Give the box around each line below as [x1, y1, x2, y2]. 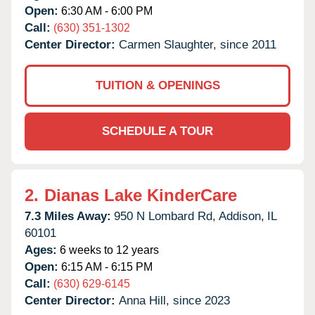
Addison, [219, 209, 264, 223]
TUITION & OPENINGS [95, 78, 220, 92]
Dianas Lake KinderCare [44, 185, 237, 205]
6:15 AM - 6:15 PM [58, 260, 153, 273]
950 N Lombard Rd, [114, 209, 216, 223]
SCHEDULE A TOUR [102, 124, 213, 138]
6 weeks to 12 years [57, 243, 159, 256]
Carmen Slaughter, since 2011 [119, 37, 276, 51]
